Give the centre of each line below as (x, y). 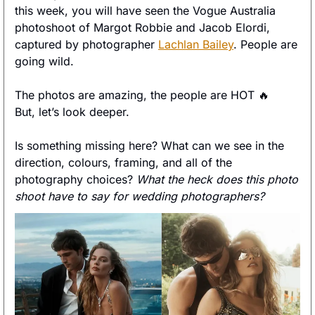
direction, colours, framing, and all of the (123, 163)
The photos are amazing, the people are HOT (136, 95)
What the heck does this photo (217, 180)
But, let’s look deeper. (74, 112)
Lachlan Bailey (196, 45)
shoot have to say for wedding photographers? (141, 197)
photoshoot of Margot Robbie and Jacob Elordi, (142, 28)
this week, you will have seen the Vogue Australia (145, 11)
